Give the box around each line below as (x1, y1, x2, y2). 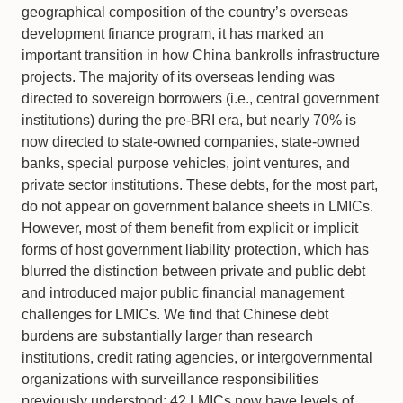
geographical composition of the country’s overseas (22, 4, 348, 20)
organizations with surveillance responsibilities (22, 371, 318, 387)
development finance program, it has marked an (22, 25, 324, 41)
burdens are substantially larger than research (22, 327, 313, 344)
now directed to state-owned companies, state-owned (22, 133, 360, 149)
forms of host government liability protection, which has (22, 241, 369, 257)
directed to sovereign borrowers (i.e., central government (22, 90, 379, 106)
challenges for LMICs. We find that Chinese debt (22, 306, 328, 322)
